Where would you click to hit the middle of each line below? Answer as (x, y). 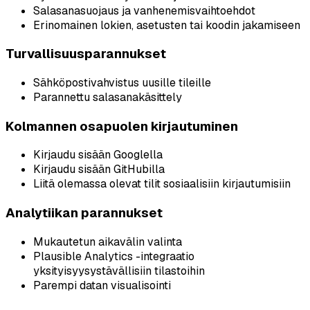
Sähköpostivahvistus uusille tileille (122, 82)
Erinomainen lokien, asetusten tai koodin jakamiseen (167, 25)
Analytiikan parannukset (84, 213)
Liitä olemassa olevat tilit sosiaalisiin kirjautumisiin (162, 184)
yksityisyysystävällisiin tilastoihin (119, 271)
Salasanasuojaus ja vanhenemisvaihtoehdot (144, 10)
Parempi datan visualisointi (102, 285)
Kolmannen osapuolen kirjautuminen (122, 126)
